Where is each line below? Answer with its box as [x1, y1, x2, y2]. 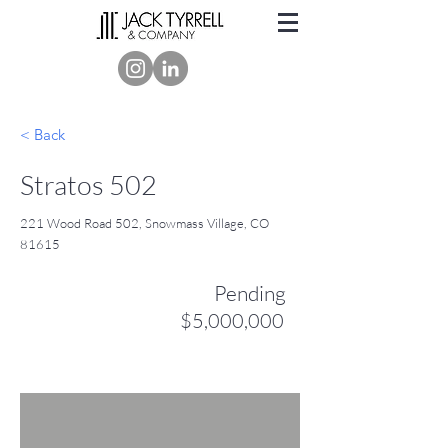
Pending [214, 280, 286, 306]
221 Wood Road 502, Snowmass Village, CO [20, 215, 269, 231]
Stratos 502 [20, 168, 157, 201]
